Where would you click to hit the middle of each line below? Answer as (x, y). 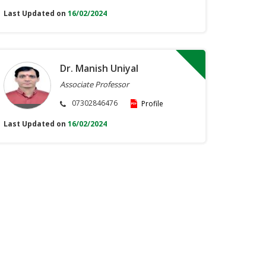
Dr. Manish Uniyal (99, 69)
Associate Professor (94, 85)
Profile (152, 104)
